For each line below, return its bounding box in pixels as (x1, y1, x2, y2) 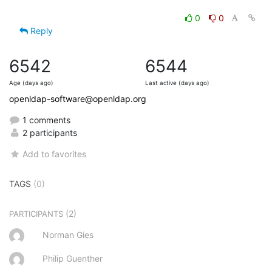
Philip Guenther (42, 253, 103, 263)
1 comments (20, 114, 70, 125)
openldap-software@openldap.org (9, 93, 146, 104)
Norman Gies (42, 229, 93, 240)
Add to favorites (22, 148, 87, 159)
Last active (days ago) (145, 79, 209, 86)
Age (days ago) (9, 79, 53, 86)
